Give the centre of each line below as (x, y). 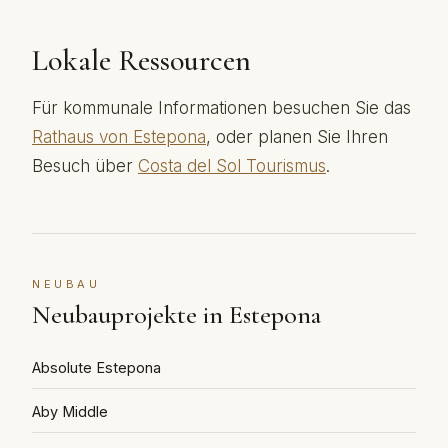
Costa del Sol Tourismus (232, 166)
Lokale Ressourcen (141, 60)
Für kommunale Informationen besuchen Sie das (221, 108)
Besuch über (85, 166)
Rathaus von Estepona (119, 137)
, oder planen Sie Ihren (297, 137)
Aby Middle (70, 411)
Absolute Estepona (96, 367)
